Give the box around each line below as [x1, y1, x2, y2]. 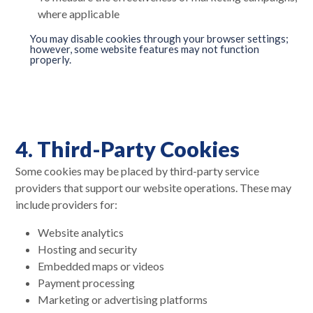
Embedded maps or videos [38, 259, 164, 272]
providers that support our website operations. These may [15, 180, 291, 194]
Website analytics [38, 225, 124, 239]
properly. [30, 52, 71, 66]
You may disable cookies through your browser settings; [30, 31, 289, 45]
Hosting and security [38, 242, 137, 256]
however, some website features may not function [30, 42, 259, 55]
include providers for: [15, 197, 117, 211]
